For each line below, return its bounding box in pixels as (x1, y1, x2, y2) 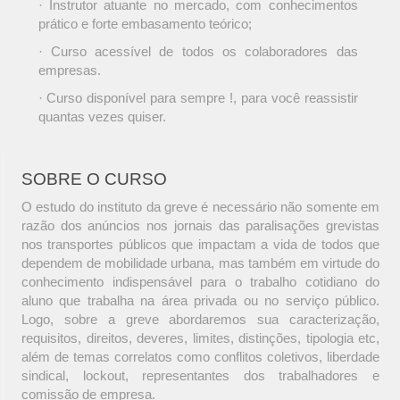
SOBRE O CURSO (21, 170, 167, 189)
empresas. (37, 62, 101, 79)
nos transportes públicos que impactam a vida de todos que (21, 237, 379, 253)
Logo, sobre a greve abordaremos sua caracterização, (21, 312, 379, 328)
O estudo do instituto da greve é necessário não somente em (21, 199, 379, 215)
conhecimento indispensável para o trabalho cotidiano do (21, 274, 379, 290)
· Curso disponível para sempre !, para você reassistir (37, 90, 358, 106)
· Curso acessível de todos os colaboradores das (37, 44, 358, 60)
